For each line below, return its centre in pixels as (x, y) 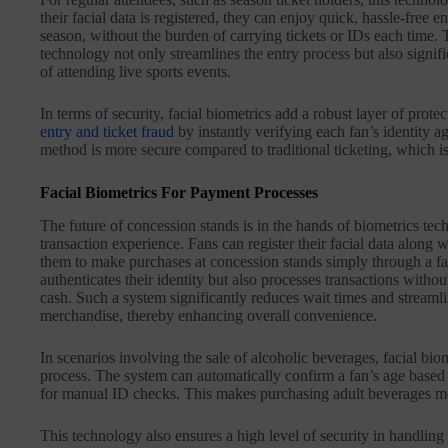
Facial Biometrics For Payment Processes (179, 193)
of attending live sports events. (135, 72)
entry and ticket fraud (107, 132)
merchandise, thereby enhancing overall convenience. (208, 315)
